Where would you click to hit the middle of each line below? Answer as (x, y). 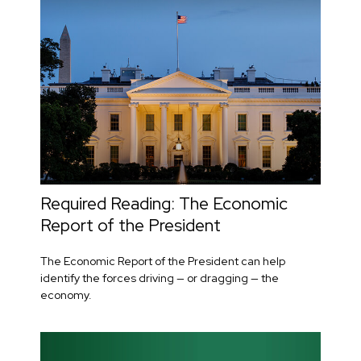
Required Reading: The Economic (164, 203)
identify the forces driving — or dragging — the (160, 278)
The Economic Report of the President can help (163, 261)
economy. (66, 295)
